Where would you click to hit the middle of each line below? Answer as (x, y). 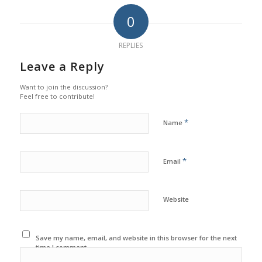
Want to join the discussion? (63, 87)
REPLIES (131, 46)
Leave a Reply (62, 67)
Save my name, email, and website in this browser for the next (137, 238)
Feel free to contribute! (57, 96)
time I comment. (62, 247)
